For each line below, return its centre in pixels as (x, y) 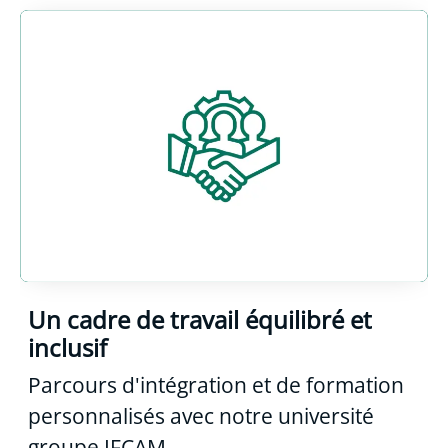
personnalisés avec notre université (201, 415)
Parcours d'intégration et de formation (216, 384)
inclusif (67, 347)
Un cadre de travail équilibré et (200, 319)
